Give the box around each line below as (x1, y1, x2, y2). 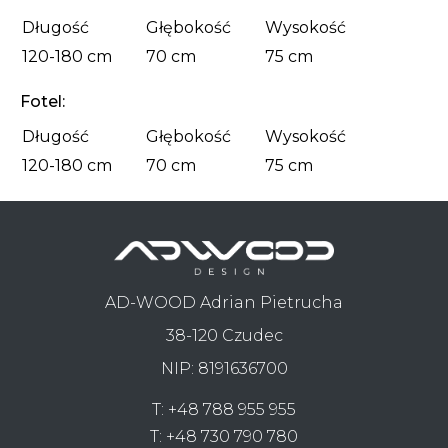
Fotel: (20, 92, 65, 112)
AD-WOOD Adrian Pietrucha (105, 292, 343, 312)
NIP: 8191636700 (160, 358, 288, 378)
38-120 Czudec (165, 325, 283, 345)
